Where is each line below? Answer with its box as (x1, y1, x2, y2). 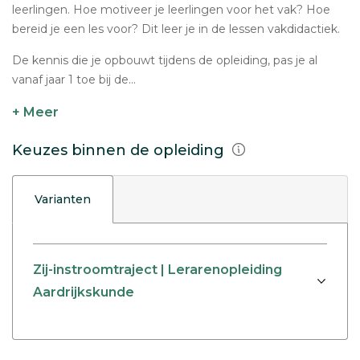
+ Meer (12, 104, 59, 120)
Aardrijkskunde (33, 284, 134, 301)
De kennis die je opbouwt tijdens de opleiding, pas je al (12, 53, 317, 67)
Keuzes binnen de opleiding (12, 141, 228, 159)
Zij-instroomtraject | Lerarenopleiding (33, 262, 282, 278)
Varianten (35, 192, 91, 207)
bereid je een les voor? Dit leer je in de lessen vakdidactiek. (12, 22, 340, 36)
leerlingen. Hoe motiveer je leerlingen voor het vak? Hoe (12, 2, 330, 17)
